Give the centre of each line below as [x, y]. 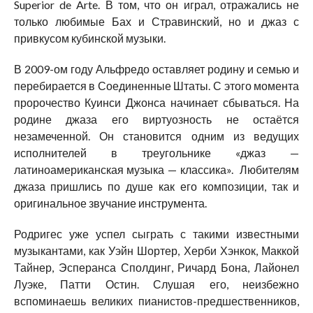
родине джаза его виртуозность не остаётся [156, 119]
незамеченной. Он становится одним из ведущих [156, 136]
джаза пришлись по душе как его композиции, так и [156, 186]
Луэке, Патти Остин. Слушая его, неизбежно [156, 284]
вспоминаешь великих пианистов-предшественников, [156, 300]
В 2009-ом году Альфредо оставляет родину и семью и [156, 68]
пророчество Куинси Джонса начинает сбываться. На [156, 102]
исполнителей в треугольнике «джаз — [156, 152]
